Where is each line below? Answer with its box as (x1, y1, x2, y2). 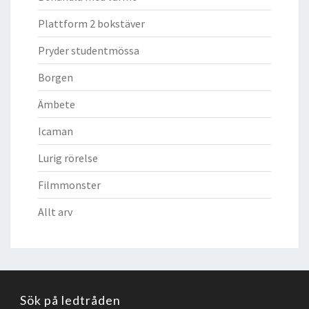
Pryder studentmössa (38, 43, 139, 57)
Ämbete (38, 97, 75, 111)
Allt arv (38, 204, 72, 219)
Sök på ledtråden (20, 292, 121, 308)
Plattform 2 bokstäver (38, 16, 145, 30)
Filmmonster (38, 177, 101, 192)
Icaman (38, 123, 73, 138)
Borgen (38, 70, 73, 84)
